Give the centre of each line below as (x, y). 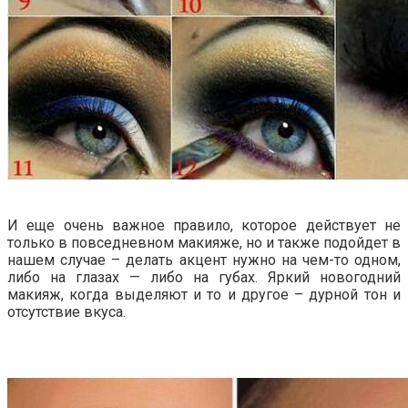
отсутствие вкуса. (66, 312)
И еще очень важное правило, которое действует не (204, 226)
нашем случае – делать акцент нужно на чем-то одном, (204, 260)
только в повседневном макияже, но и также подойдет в (204, 243)
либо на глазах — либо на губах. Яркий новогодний (204, 278)
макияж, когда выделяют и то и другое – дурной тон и (204, 295)
